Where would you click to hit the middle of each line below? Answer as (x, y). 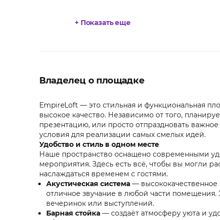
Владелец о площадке (92, 81)
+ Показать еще (103, 23)
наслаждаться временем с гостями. (104, 174)
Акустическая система (88, 184)
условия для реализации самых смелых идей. (123, 135)
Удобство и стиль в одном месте (99, 145)
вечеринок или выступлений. (100, 204)
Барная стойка (73, 213)
